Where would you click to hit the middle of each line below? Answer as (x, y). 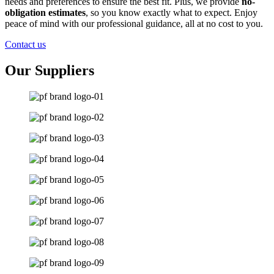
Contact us (25, 44)
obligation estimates (45, 13)
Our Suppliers (50, 70)
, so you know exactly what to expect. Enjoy (172, 13)
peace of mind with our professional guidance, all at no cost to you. (134, 24)
